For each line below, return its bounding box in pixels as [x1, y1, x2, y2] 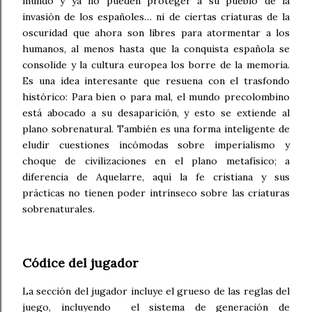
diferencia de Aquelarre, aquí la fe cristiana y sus [22, 170, 290, 183]
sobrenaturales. [22, 202, 95, 215]
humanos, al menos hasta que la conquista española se [22, 42, 290, 55]
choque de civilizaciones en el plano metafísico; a [22, 154, 290, 167]
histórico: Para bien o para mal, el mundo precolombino [22, 90, 290, 103]
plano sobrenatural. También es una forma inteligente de [22, 122, 290, 135]
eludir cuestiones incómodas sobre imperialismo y [22, 138, 290, 151]
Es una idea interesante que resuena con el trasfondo [22, 74, 290, 87]
